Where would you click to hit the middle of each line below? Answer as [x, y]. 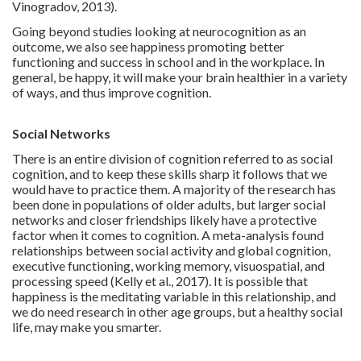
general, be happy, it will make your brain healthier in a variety [180, 77]
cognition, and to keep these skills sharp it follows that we [170, 173]
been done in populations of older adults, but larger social [169, 204]
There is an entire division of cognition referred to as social [172, 158]
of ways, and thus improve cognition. [112, 92]
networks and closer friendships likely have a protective [164, 219]
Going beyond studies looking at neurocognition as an [159, 31]
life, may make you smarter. [87, 326]
